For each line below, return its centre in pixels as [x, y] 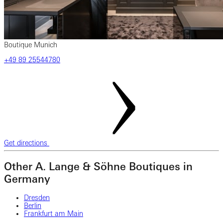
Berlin [33, 206]
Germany [27, 179]
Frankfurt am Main [54, 214]
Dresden [37, 198]
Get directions [27, 143]
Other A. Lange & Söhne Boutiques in [98, 166]
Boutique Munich [31, 45]
